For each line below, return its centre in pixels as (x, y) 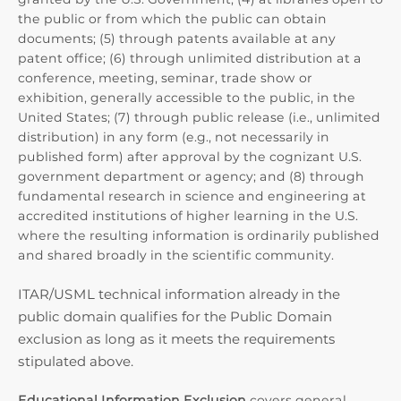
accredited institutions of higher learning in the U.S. (188, 216)
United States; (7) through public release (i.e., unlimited (199, 117)
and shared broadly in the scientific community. (176, 255)
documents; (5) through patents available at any (177, 38)
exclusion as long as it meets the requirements (177, 339)
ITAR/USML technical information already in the (179, 294)
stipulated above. (76, 361)
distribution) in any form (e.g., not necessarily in (174, 137)
